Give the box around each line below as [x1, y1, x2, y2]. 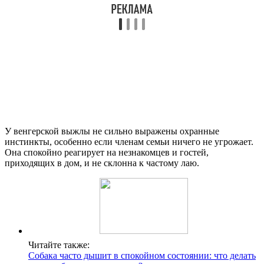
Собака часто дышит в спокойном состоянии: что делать [28, 250, 256, 261]
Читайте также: [28, 240, 90, 250]
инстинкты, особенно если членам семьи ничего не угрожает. [5, 137, 253, 147]
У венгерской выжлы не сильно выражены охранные [5, 126, 219, 137]
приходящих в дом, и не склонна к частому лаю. [5, 158, 199, 169]
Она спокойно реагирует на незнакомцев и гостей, [5, 147, 209, 158]
